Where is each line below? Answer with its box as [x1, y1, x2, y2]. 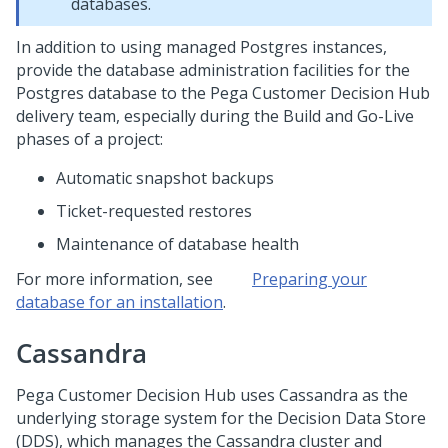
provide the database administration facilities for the [16, 59, 410, 81]
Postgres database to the [16, 82, 210, 104]
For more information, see [16, 268, 217, 290]
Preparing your [252, 268, 367, 290]
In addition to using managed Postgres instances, [16, 36, 387, 58]
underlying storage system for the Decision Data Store [16, 407, 426, 429]
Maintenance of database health [56, 233, 299, 255]
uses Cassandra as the [236, 384, 408, 406]
